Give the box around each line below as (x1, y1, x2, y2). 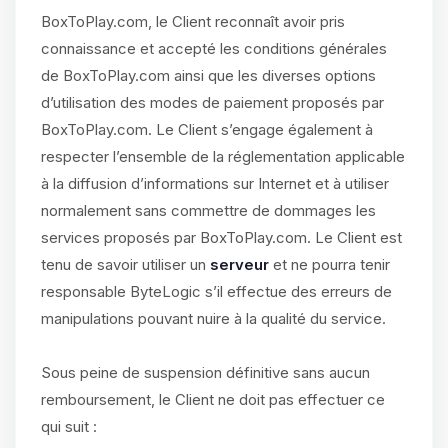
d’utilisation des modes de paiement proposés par (41, 93, 384, 112)
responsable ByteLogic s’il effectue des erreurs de (41, 282, 392, 301)
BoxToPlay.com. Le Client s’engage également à (41, 120, 373, 139)
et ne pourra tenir (269, 255, 390, 274)
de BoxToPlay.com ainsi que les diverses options (41, 66, 376, 85)
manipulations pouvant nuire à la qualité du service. (41, 309, 386, 328)
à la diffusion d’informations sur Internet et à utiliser (41, 174, 389, 193)
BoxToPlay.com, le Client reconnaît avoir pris (41, 12, 345, 31)
